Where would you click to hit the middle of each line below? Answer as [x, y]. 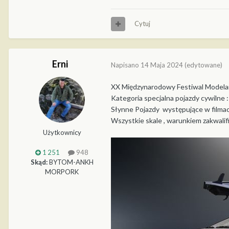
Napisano [126, 65]
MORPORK [62, 172]
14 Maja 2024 [162, 65]
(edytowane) [203, 65]
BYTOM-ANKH [70, 162]
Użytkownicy [62, 133]
